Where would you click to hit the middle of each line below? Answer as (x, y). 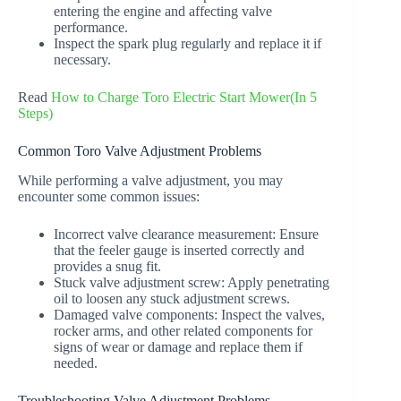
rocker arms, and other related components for (183, 330)
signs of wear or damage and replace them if (178, 346)
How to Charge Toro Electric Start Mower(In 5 (184, 98)
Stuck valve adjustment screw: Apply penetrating (192, 282)
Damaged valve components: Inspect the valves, (189, 314)
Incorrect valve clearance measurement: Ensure (186, 234)
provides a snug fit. (107, 266)
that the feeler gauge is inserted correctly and (179, 250)
